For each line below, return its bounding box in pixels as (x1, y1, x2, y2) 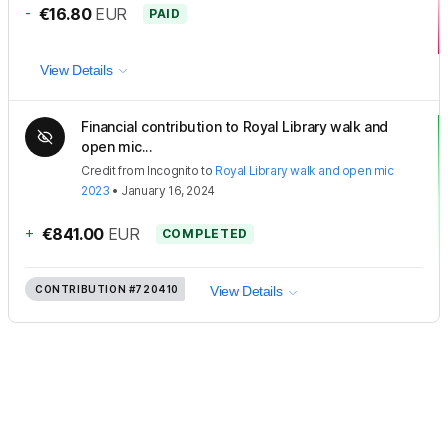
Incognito (147, 163, 199, 179)
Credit (81, 163, 116, 179)
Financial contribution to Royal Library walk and (81, 118, 388, 136)
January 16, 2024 (121, 183, 215, 199)
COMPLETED (161, 226, 249, 242)
